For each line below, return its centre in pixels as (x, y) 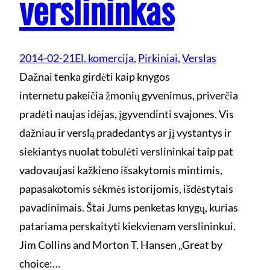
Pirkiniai (158, 58)
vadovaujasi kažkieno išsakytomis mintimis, (121, 170)
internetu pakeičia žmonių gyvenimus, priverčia (129, 95)
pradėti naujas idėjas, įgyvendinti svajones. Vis (127, 114)
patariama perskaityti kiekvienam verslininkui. (128, 226)
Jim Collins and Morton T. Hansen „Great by (121, 244)
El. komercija (104, 58)
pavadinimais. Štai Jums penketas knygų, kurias (129, 207)
